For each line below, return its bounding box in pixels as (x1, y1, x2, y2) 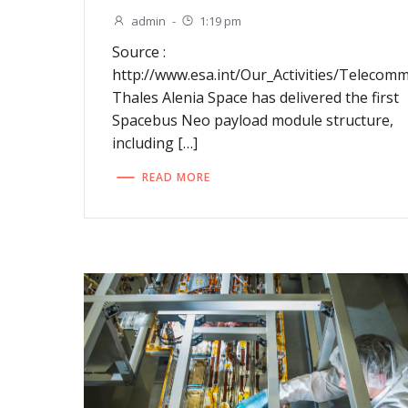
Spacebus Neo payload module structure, (112, 110, 394, 131)
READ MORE (142, 168, 211, 185)
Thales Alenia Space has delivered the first (112, 87, 400, 108)
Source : (112, 42, 167, 63)
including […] (112, 133, 199, 154)
